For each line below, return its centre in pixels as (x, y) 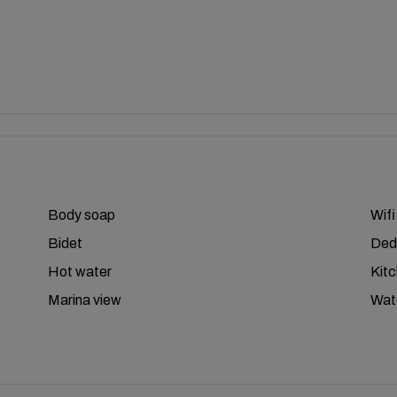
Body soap (82, 215)
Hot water (80, 272)
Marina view (85, 300)
